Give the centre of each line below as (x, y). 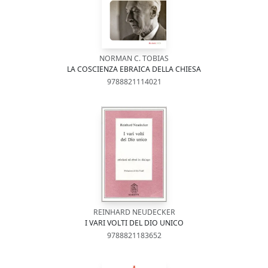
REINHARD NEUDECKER (134, 212)
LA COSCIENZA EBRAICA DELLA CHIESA (134, 69)
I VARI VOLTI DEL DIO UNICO (134, 223)
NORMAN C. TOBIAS (134, 58)
